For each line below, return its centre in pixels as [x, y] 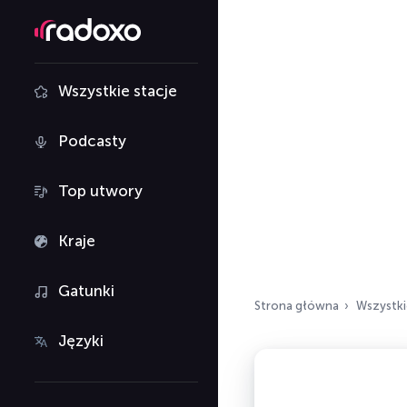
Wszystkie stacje [118, 91]
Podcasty [92, 141]
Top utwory [100, 191]
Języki [81, 341]
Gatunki [86, 291]
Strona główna [297, 306]
